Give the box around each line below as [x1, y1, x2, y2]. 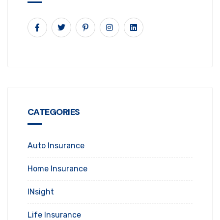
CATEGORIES [27, 106, 80, 118]
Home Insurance [27, 164, 87, 173]
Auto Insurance [27, 140, 84, 150]
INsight [27, 187, 54, 196]
